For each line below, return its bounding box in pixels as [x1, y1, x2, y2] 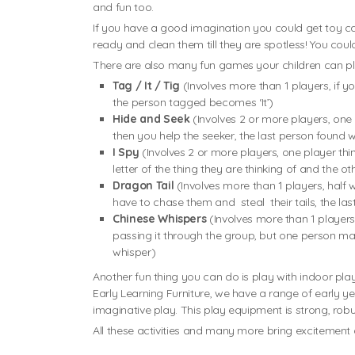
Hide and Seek [113, 112, 193, 127]
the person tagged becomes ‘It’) [113, 95, 274, 110]
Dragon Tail [113, 178, 177, 193]
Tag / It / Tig [113, 78, 183, 94]
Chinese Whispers [113, 212, 210, 227]
